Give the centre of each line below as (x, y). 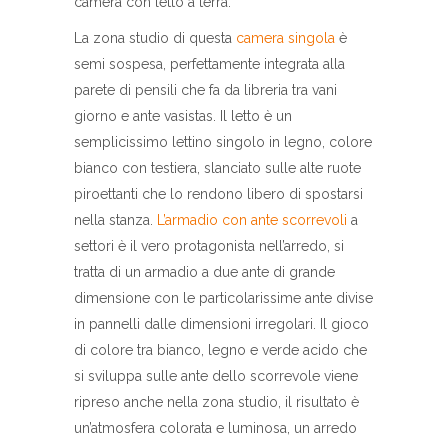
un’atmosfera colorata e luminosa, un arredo (215, 428)
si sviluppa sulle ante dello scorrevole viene (216, 376)
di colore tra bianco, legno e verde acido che (220, 350)
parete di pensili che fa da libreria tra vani (205, 90)
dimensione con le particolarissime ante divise (223, 298)
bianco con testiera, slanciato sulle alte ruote (217, 168)
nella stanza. (115, 220)
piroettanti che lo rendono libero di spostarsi (218, 194)
